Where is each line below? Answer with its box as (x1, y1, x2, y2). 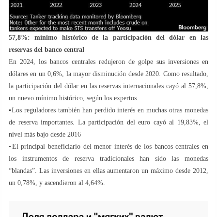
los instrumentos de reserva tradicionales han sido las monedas (9, 155, 208, 163)
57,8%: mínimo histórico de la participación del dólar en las (9, 34, 208, 42)
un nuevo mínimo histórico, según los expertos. (9, 94, 139, 102)
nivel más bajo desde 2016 (9, 131, 81, 139)
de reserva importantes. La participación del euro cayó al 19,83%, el (9, 119, 208, 126)
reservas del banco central (9, 46, 84, 54)
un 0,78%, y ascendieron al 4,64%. (9, 179, 105, 187)
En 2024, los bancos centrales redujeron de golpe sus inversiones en (9, 58, 208, 66)
